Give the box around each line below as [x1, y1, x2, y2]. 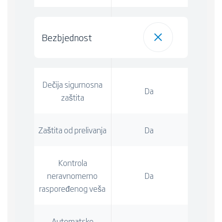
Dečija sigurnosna [42, 78, 103, 90]
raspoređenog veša [39, 182, 106, 194]
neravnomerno [47, 169, 98, 181]
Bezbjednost [41, 30, 92, 44]
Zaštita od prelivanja [38, 123, 107, 136]
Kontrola [57, 156, 87, 168]
